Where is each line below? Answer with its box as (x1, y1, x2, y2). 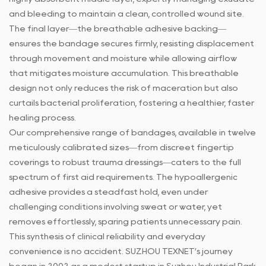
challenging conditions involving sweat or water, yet (9, 203, 222, 211)
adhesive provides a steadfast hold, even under (9, 188, 208, 196)
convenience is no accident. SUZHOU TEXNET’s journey (9, 248, 233, 255)
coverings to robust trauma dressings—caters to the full (9, 159, 241, 166)
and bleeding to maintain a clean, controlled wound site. (9, 10, 244, 18)
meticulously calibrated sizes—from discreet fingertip (9, 144, 234, 151)
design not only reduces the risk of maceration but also (9, 84, 238, 92)
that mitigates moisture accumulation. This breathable (9, 69, 239, 77)
